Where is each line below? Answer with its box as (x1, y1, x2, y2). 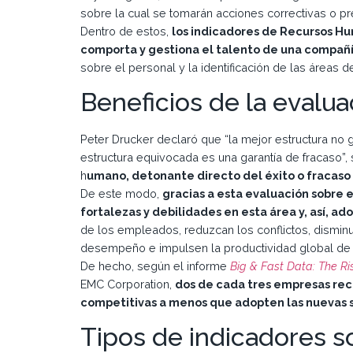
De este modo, (80, 186, 162, 200)
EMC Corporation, (80, 277, 175, 291)
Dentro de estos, (80, 24, 172, 38)
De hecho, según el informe (80, 258, 230, 273)
